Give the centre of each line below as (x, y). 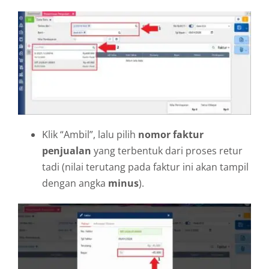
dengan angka (75, 183)
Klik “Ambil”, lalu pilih (90, 134)
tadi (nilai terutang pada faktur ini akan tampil (145, 167)
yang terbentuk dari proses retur (167, 150)
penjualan (67, 150)
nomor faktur (171, 134)
